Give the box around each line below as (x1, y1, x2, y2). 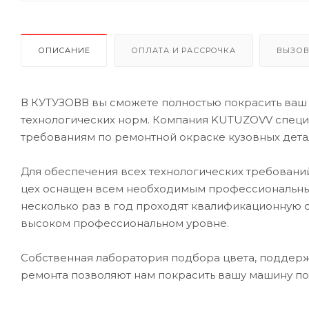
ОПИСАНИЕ (38, 45, 90, 55)
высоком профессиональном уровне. (21, 216, 229, 230)
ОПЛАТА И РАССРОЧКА (131, 45, 236, 55)
